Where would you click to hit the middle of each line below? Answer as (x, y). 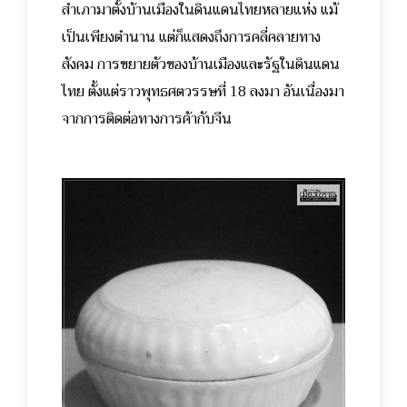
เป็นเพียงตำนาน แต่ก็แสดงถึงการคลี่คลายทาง (191, 37)
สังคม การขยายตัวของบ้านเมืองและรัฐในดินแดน (201, 64)
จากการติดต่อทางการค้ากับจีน (147, 119)
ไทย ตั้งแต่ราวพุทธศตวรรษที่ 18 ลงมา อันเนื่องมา (203, 91)
